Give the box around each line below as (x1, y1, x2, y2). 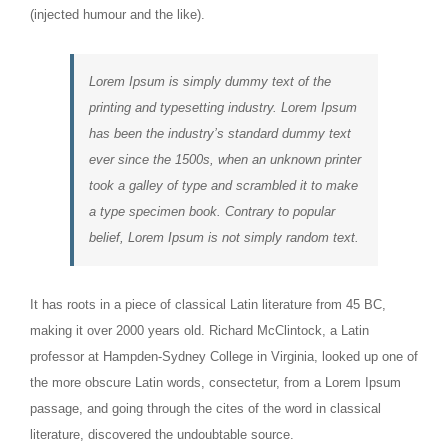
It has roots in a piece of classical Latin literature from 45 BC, (30, 296, 386, 312)
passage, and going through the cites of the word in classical (30, 400, 381, 416)
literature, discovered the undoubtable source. (30, 426, 294, 442)
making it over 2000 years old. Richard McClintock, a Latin (30, 322, 369, 338)
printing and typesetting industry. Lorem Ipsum (89, 99, 357, 115)
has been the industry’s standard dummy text (89, 125, 351, 141)
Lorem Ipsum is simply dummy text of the (89, 73, 331, 89)
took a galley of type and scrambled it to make (89, 177, 358, 193)
